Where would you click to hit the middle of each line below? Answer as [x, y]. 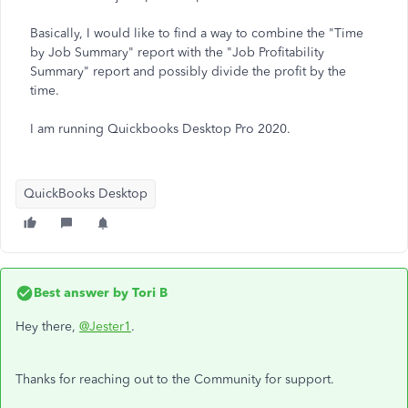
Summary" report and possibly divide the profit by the [188, 71]
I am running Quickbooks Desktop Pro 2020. [160, 129]
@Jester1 [105, 326]
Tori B [148, 293]
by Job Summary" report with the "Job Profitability [177, 52]
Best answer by [81, 293]
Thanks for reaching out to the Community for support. [177, 379]
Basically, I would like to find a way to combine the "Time [197, 33]
